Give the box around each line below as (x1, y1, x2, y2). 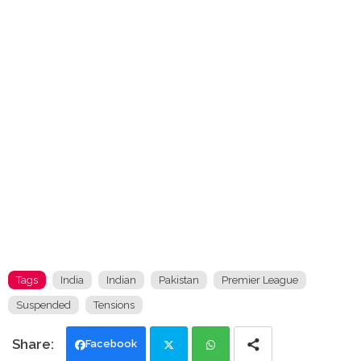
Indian (106, 274, 136, 287)
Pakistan (159, 274, 199, 287)
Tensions (93, 299, 135, 312)
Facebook (85, 338, 137, 351)
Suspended (16, 299, 71, 312)
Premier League (222, 274, 298, 287)
